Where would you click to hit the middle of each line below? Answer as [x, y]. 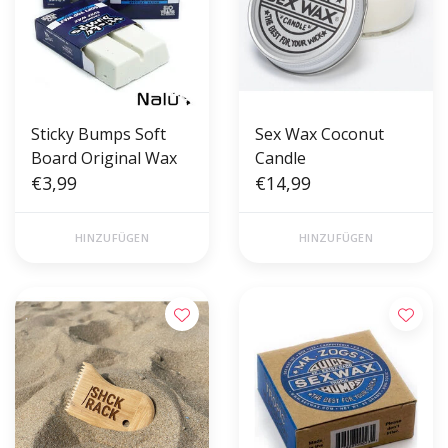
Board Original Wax [104, 158]
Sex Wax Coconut [319, 134]
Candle [280, 158]
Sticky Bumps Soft [98, 134]
